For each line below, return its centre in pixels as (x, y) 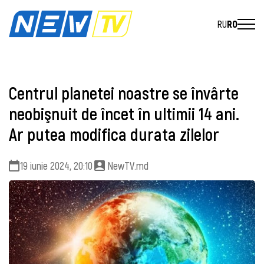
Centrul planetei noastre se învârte (124, 93)
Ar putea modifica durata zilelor (114, 134)
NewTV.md (128, 165)
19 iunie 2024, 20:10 (56, 165)
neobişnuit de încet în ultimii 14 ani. (124, 114)
